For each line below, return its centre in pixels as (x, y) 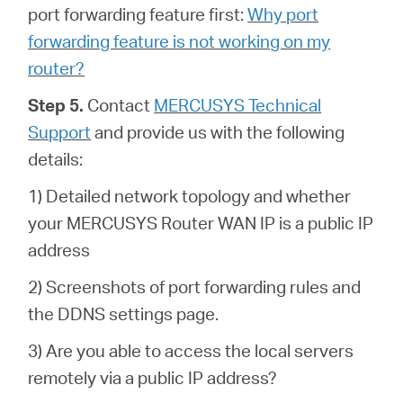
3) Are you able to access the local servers (191, 350)
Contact (119, 104)
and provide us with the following (218, 131)
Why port (283, 13)
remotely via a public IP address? (153, 377)
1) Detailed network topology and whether (190, 195)
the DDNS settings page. (124, 313)
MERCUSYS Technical (238, 104)
